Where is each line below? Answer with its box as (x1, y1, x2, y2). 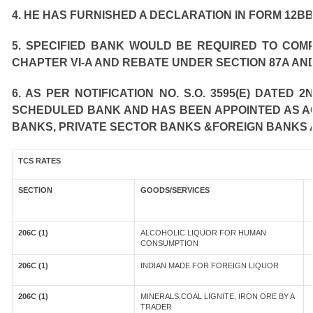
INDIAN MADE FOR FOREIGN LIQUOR (140, 261, 279, 270)
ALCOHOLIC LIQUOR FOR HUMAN (140, 228, 266, 237)
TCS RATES (18, 156, 61, 165)
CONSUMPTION (140, 239, 198, 247)
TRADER (140, 303, 172, 311)
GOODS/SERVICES (140, 186, 210, 194)
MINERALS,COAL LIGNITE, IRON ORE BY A (140, 292, 295, 300)
